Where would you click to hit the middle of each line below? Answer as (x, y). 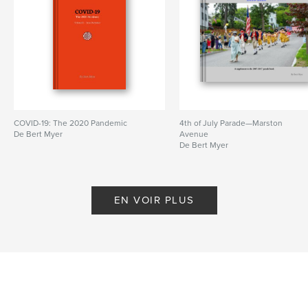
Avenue (194, 134)
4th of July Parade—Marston (231, 123)
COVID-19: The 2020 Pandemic (70, 123)
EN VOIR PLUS (154, 200)
